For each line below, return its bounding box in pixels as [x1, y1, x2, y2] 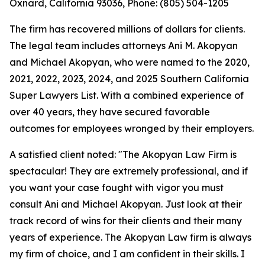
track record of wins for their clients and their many [9, 215, 242, 227]
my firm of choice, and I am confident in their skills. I [9, 248, 245, 260]
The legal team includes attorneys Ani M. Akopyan [9, 40, 238, 52]
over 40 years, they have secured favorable [9, 106, 210, 118]
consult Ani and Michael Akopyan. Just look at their [9, 198, 242, 211]
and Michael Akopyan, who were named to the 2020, [9, 56, 250, 69]
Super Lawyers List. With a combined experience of [9, 89, 244, 102]
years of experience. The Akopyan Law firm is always [9, 231, 251, 244]
